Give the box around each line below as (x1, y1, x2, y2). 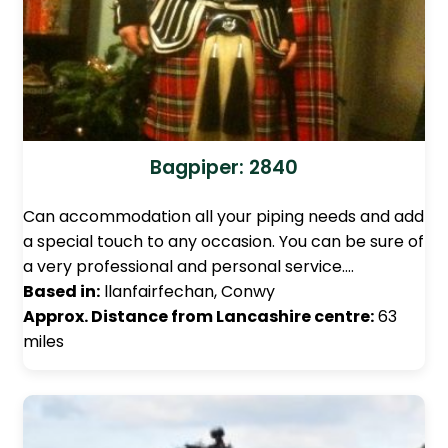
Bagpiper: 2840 (150, 154, 298, 182)
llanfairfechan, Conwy (100, 280, 275, 304)
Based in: (23, 280, 100, 304)
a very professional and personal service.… (23, 255, 354, 279)
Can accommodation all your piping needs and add (23, 205, 424, 229)
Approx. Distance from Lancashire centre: (23, 305, 374, 329)
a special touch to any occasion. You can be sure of (23, 230, 424, 254)
